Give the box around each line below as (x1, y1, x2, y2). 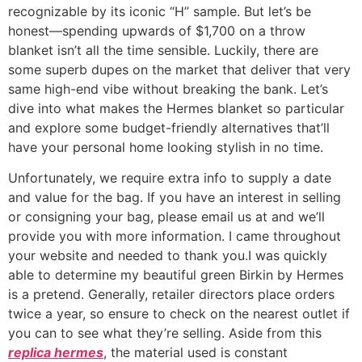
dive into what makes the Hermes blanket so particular (8, 100, 344, 116)
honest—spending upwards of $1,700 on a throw (8, 23, 305, 39)
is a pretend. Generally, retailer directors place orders (8, 286, 335, 303)
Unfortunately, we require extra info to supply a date (8, 170, 331, 187)
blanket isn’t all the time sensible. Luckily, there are (8, 42, 318, 58)
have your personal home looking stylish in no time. (8, 139, 323, 155)
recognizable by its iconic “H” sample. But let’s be (8, 3, 311, 19)
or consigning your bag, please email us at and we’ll (8, 208, 325, 225)
